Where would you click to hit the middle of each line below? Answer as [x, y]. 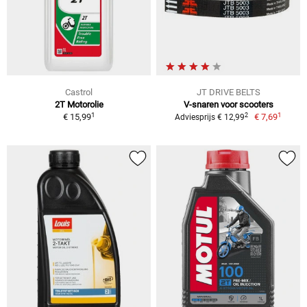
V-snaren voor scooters [228, 105]
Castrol [79, 93]
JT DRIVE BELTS [228, 93]
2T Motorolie [79, 105]
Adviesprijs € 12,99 [209, 118]
